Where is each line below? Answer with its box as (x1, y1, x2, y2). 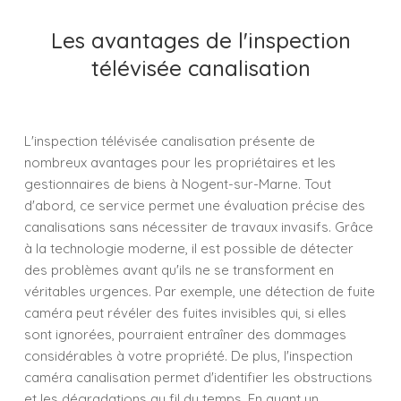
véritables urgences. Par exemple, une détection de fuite (24, 283, 375, 300)
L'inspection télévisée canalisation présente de (24, 132, 315, 149)
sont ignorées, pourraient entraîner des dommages (24, 326, 346, 343)
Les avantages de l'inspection (50, 27, 351, 54)
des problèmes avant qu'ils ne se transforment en (24, 261, 334, 278)
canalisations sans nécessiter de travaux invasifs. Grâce (24, 218, 373, 235)
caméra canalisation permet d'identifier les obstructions (24, 369, 372, 386)
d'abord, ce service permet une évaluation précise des (24, 197, 365, 214)
